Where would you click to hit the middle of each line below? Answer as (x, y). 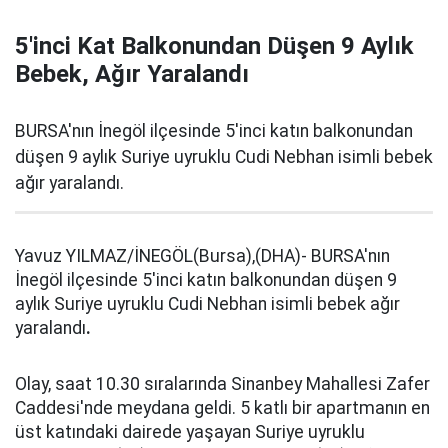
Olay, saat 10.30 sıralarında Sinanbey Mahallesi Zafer (222, 384)
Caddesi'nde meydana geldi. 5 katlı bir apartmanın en (222, 408)
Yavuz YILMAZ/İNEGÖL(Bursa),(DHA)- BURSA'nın (202, 256)
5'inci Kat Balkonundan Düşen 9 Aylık (214, 46)
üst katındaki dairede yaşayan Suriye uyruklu (190, 432)
